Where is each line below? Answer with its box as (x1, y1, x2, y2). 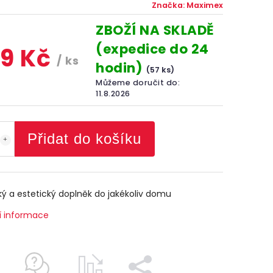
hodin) (96, 59, 146, 77)
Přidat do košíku (27, 130, 141, 147)
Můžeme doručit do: (96, 77, 180, 88)
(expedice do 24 (96, 40, 209, 58)
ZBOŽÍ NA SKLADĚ (96, 21, 214, 39)
